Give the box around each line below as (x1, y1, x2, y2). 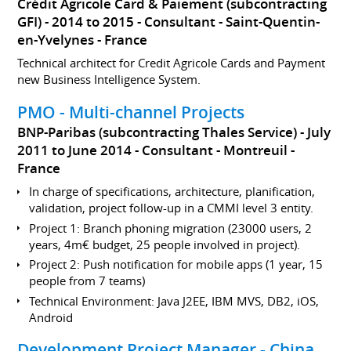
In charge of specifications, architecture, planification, (29, 183, 316, 199)
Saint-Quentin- (226, 13, 320, 31)
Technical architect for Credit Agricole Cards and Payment (17, 55, 326, 71)
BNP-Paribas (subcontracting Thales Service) (17, 123, 298, 141)
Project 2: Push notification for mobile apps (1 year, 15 (29, 256, 324, 272)
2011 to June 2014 (17, 141, 136, 159)
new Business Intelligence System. (17, 71, 201, 87)
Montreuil (223, 141, 288, 159)
